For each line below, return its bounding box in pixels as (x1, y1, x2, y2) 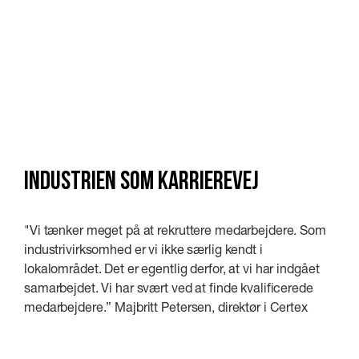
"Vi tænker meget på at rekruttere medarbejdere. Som (24, 221, 326, 237)
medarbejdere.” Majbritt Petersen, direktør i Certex (24, 298, 308, 314)
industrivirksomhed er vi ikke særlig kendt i (24, 240, 263, 256)
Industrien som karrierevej (24, 169, 259, 196)
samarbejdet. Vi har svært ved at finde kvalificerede (24, 279, 313, 295)
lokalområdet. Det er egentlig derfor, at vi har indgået (24, 260, 320, 276)
